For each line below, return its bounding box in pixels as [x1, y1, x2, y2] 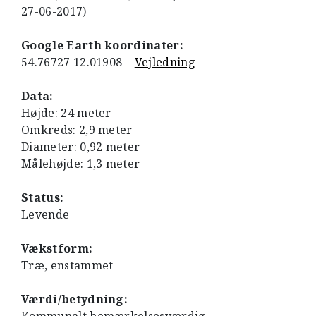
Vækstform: [21, 241, 93, 256]
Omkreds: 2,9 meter [21, 122, 133, 138]
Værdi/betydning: [21, 291, 128, 307]
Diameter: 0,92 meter [21, 139, 140, 154]
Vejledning [134, 54, 195, 70]
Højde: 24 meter [21, 105, 111, 121]
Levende [21, 207, 70, 222]
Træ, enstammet [21, 257, 114, 273]
